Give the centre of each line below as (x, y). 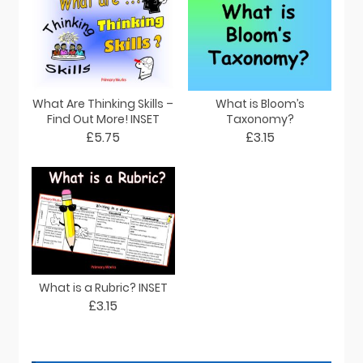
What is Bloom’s (260, 104)
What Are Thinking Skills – (103, 104)
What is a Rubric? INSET (103, 288)
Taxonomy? (260, 120)
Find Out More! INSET (103, 120)
